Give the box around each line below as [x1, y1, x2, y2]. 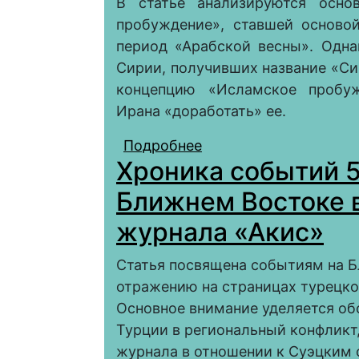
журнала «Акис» [116, 216, 324, 248]
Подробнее [123, 137, 202, 155]
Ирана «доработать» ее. [116, 103, 286, 120]
